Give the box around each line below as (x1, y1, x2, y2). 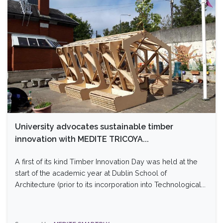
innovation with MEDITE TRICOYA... (15, 134, 149, 144)
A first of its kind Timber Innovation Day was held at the (15, 157, 198, 166)
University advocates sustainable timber (15, 121, 173, 131)
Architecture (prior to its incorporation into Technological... (15, 180, 206, 189)
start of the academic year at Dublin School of (15, 168, 167, 177)
